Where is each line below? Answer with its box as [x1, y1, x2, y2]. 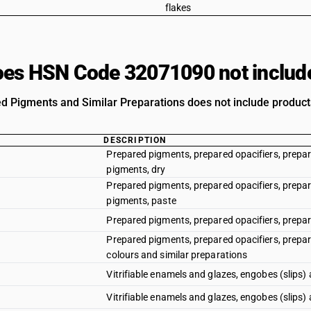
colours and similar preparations [106, 249, 248, 260]
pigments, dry [106, 164, 166, 175]
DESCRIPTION [103, 135, 167, 145]
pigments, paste [106, 195, 176, 206]
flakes [165, 2, 192, 13]
